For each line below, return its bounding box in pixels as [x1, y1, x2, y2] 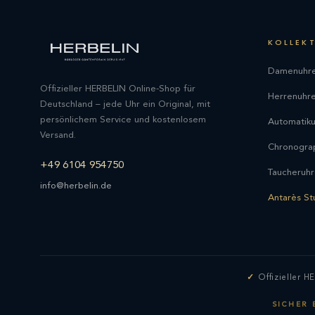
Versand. [40, 130, 76, 140]
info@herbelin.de [40, 181, 112, 191]
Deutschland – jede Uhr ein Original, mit [40, 99, 210, 109]
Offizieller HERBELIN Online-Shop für [40, 84, 195, 94]
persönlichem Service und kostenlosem [40, 115, 206, 124]
